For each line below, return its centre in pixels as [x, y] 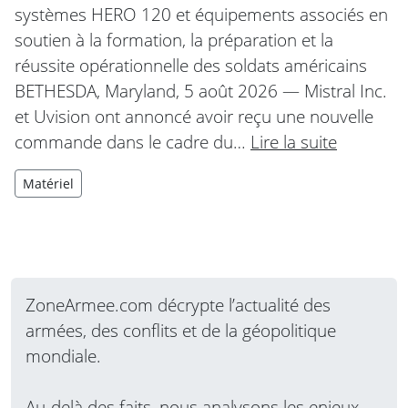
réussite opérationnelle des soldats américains [191, 65]
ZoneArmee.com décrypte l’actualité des [178, 304]
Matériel [48, 183]
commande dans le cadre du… [133, 141]
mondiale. [63, 355]
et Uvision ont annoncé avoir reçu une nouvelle [194, 116]
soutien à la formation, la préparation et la [174, 39]
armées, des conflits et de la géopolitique [181, 330]
